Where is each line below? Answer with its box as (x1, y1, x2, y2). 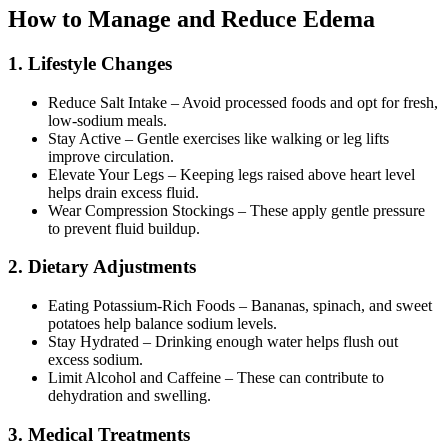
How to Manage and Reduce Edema (8, 6, 375, 33)
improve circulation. (48, 147, 174, 165)
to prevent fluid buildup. (48, 219, 200, 237)
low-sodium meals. (48, 111, 167, 129)
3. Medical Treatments (8, 423, 190, 445)
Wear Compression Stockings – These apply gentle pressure (48, 201, 425, 219)
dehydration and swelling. (48, 387, 211, 405)
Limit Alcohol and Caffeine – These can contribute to (48, 369, 384, 387)
